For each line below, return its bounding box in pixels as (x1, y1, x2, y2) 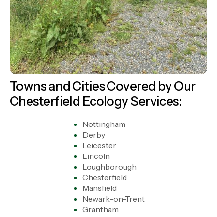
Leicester (82, 140, 116, 150)
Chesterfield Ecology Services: (10, 93, 182, 109)
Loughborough (82, 161, 137, 171)
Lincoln (82, 151, 110, 161)
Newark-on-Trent (82, 193, 145, 203)
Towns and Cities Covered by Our (10, 78, 196, 94)
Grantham (82, 204, 119, 214)
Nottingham (82, 119, 125, 129)
